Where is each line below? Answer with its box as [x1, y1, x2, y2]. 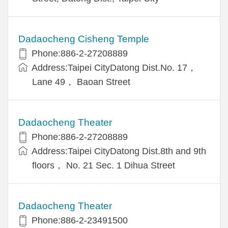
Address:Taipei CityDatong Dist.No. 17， [32, 62, 196, 73]
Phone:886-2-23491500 [32, 215, 128, 225]
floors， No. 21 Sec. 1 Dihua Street [32, 160, 175, 170]
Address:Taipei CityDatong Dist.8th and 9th [32, 146, 206, 156]
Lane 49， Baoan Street [32, 76, 130, 87]
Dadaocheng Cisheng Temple [18, 33, 149, 44]
